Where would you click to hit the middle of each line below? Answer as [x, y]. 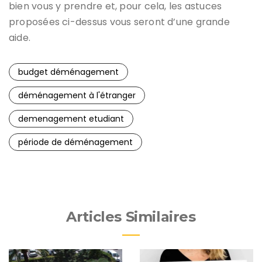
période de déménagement [75, 142]
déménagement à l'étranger [77, 95]
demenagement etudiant [71, 118]
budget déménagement [68, 72]
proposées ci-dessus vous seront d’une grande [119, 22]
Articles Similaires [131, 216]
